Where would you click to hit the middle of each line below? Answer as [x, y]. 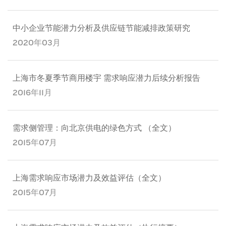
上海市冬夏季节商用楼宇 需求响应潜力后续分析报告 [106, 78]
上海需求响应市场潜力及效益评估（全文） [89, 178]
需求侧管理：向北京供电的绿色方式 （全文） [94, 128]
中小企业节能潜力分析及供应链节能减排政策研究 [101, 28]
